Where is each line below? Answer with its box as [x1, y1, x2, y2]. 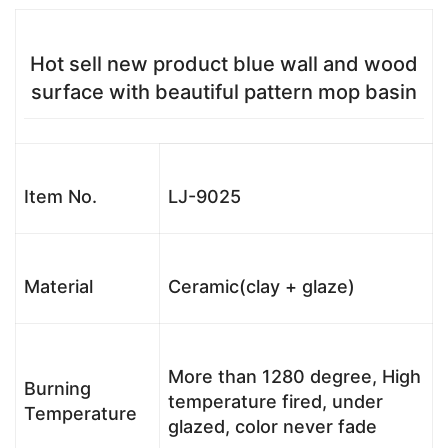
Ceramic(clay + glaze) [168, 275, 355, 297]
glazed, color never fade [168, 415, 377, 437]
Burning [24, 377, 91, 399]
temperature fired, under [168, 390, 383, 412]
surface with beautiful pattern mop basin [31, 79, 417, 104]
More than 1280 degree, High [168, 365, 421, 387]
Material [24, 275, 93, 297]
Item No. [24, 185, 97, 207]
